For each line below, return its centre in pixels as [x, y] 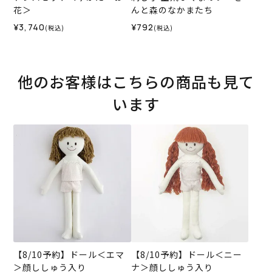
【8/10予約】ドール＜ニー [186, 254]
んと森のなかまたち [172, 10]
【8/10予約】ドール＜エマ [69, 254]
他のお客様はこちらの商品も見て [136, 82]
